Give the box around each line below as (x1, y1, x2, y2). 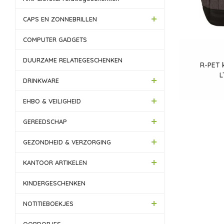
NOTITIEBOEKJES (23, 199, 73, 207)
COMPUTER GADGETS (23, 35, 87, 43)
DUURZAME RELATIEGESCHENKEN (23, 56, 122, 64)
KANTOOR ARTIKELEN (23, 158, 87, 166)
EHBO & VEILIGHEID (23, 97, 81, 105)
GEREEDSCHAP (23, 117, 67, 125)
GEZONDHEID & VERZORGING (23, 138, 111, 146)
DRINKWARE (23, 76, 59, 84)
